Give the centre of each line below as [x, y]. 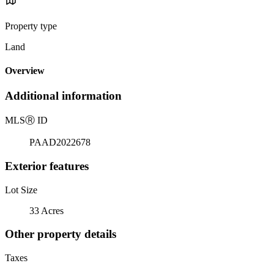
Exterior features [47, 166]
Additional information [63, 96]
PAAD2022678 [60, 143]
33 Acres [46, 210]
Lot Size [21, 190]
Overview [25, 71]
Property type [31, 26]
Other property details [61, 234]
